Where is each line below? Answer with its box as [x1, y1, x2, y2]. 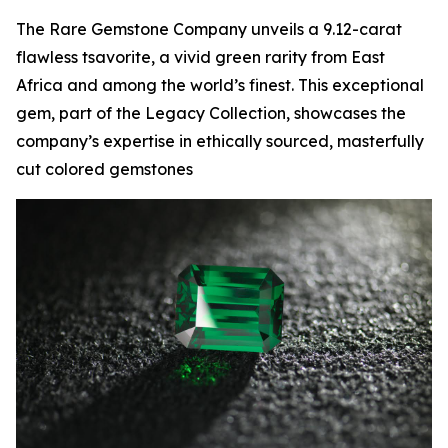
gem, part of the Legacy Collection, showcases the [16, 103, 406, 123]
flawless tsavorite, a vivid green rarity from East [16, 47, 385, 67]
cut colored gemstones [16, 159, 193, 179]
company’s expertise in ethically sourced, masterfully [16, 131, 424, 151]
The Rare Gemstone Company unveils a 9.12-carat [16, 19, 402, 39]
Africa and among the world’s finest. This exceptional [16, 75, 424, 95]
